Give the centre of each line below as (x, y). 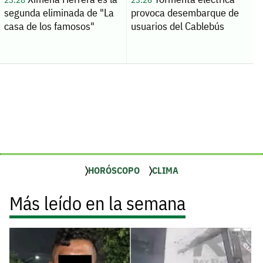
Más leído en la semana (97, 203)
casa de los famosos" (49, 26)
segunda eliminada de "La (59, 13)
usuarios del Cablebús (177, 26)
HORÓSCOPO (114, 171)
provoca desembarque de (185, 13)
